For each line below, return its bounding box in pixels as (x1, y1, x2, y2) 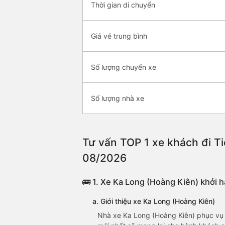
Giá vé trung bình (91, 32, 147, 41)
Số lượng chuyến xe (91, 63, 156, 72)
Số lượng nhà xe (91, 94, 144, 103)
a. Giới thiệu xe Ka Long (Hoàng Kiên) (92, 197, 215, 206)
